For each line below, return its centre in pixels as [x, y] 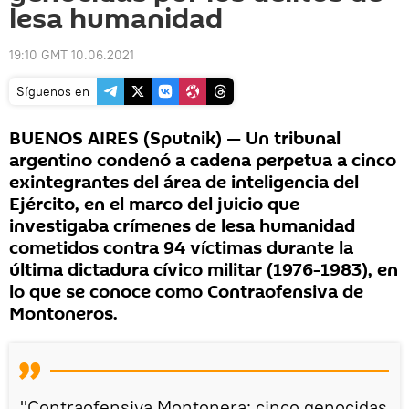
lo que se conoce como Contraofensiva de [186, 292]
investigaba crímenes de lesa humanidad [182, 226]
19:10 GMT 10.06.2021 [72, 55]
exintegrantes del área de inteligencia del [184, 183]
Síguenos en [53, 91]
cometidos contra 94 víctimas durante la [181, 248]
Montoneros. [63, 314]
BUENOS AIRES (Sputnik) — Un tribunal [175, 139]
